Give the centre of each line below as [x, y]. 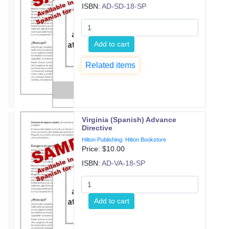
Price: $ [94, 149]
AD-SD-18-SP [124, 6]
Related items [111, 65]
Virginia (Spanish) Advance [129, 120]
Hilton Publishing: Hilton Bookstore [124, 140]
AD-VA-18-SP [124, 163]
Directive [97, 128]
